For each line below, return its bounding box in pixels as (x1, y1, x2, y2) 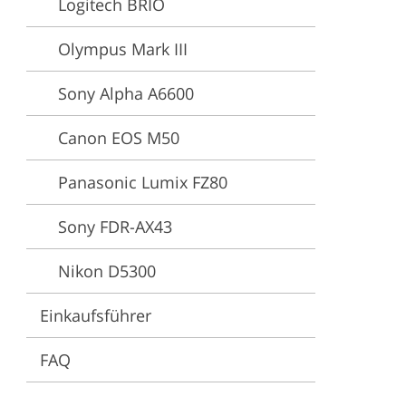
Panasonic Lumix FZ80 (58, 171, 227, 193)
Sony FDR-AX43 (58, 216, 172, 237)
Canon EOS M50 (58, 127, 179, 149)
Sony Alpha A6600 (58, 82, 194, 104)
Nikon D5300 (58, 260, 156, 282)
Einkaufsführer (40, 304, 151, 326)
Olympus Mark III (58, 38, 188, 60)
